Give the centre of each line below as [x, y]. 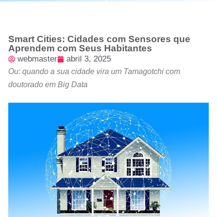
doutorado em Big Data [48, 85]
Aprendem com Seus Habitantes [80, 48]
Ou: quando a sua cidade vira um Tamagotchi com [94, 72]
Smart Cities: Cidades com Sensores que [99, 39]
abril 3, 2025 [89, 59]
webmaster [37, 59]
